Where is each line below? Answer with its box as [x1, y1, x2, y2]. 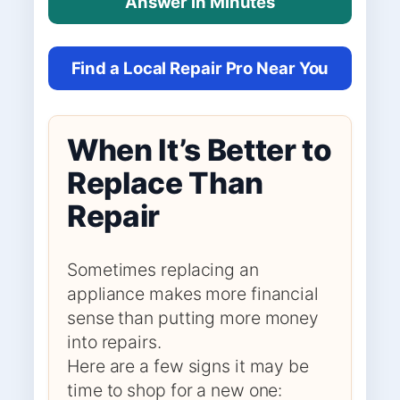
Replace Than [67, 164, 264, 201]
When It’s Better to [67, 131, 332, 168]
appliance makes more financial [67, 282, 318, 304]
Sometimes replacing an [67, 258, 259, 280]
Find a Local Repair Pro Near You [71, 57, 329, 78]
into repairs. [67, 330, 162, 353]
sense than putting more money [67, 306, 320, 329]
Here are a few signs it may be [67, 354, 309, 377]
